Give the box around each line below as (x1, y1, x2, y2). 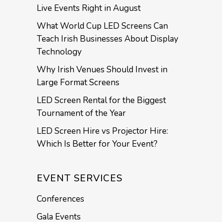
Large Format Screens (37, 76, 119, 88)
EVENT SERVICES (37, 171, 122, 185)
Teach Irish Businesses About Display (37, 33, 178, 45)
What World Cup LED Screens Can (37, 20, 168, 32)
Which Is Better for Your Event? (37, 138, 158, 150)
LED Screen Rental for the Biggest (37, 94, 166, 106)
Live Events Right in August (37, 2, 141, 14)
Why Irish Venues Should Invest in (37, 63, 167, 75)
